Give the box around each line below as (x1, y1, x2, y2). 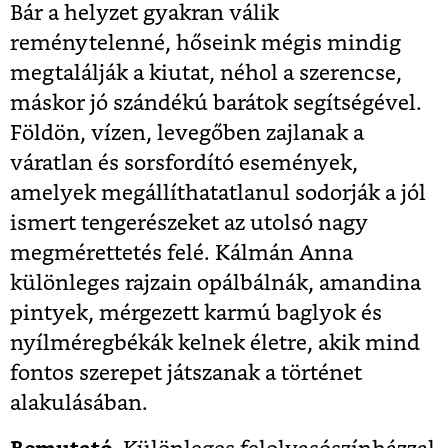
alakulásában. (10, 392, 148, 414)
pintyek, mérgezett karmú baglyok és (10, 302, 382, 324)
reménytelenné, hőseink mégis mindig (10, 32, 401, 54)
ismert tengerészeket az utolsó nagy (10, 212, 368, 234)
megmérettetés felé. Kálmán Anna (10, 242, 353, 264)
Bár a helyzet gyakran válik (10, 2, 279, 24)
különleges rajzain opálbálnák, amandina (10, 272, 421, 294)
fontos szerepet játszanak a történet (10, 362, 362, 384)
